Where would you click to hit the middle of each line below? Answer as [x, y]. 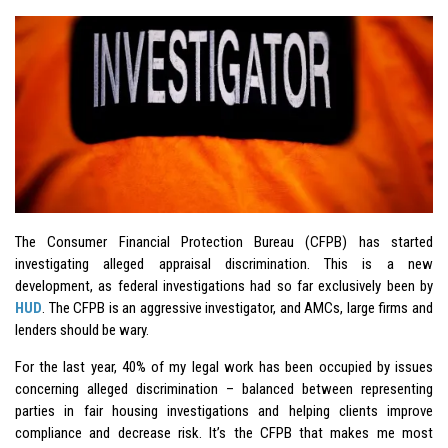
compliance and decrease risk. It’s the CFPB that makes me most [224, 432]
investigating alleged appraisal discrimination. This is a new [224, 263]
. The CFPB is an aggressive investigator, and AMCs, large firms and [237, 307]
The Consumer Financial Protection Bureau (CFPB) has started [224, 241]
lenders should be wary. [82, 329]
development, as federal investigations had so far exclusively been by [224, 285]
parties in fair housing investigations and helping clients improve [224, 410]
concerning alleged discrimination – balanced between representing [224, 388]
